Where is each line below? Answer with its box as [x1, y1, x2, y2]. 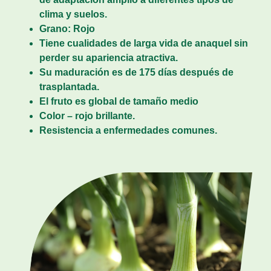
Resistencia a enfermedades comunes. [39, 125, 220, 135]
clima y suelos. [39, 8, 107, 19]
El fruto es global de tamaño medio [39, 96, 198, 106]
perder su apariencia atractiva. [39, 52, 178, 63]
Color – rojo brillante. [39, 110, 137, 121]
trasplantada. [39, 81, 99, 92]
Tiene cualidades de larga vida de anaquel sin [39, 38, 248, 48]
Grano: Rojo [39, 23, 95, 34]
